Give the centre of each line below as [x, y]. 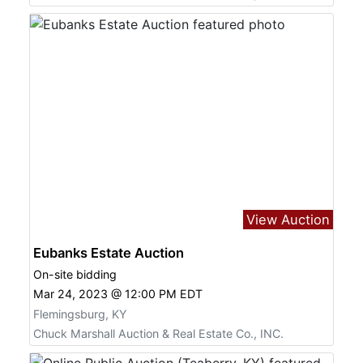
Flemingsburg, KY [80, 314]
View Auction [288, 220]
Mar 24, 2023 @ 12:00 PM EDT [118, 293]
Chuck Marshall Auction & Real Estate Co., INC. [158, 333]
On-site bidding [75, 275]
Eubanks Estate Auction [109, 253]
